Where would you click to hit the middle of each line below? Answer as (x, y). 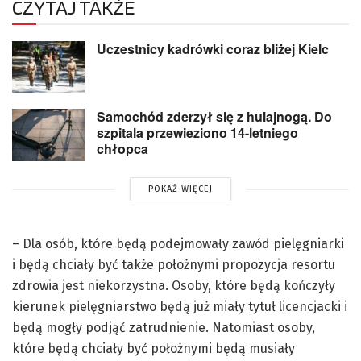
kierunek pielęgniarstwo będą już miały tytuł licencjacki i (180, 307)
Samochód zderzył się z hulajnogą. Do (214, 117)
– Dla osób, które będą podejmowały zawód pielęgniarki (178, 244)
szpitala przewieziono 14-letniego (197, 133)
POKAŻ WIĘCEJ (180, 189)
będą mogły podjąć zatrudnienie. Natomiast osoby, (164, 328)
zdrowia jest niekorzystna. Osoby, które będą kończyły (174, 286)
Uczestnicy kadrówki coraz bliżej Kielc (213, 48)
